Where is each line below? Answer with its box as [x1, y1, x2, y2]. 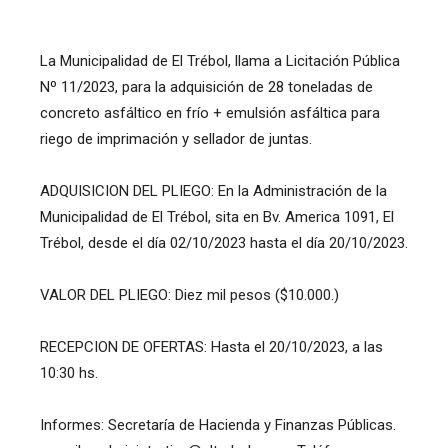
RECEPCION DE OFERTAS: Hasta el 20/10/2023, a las [40, 338, 383, 356]
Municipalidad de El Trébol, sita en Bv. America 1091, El [40, 208, 394, 226]
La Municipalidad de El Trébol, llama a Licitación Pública [40, 52, 400, 70]
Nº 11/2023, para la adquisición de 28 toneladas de [40, 78, 373, 96]
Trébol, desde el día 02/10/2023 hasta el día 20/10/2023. [40, 234, 408, 252]
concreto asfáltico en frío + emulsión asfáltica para [40, 104, 380, 122]
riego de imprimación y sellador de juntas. [40, 130, 312, 148]
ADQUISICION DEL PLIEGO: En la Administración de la [40, 182, 387, 200]
